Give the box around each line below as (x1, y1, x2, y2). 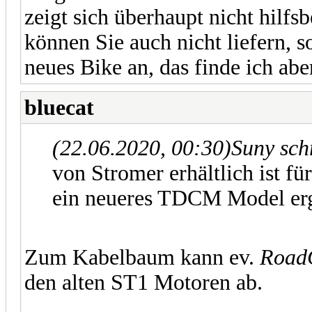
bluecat (24, 95, 94, 120)
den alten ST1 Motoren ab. (24, 270, 263, 295)
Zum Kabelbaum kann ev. (24, 244, 260, 270)
